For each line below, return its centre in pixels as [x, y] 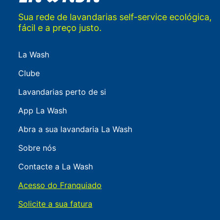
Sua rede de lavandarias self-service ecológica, [115, 17]
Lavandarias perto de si [62, 92]
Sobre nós [37, 148]
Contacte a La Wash [55, 167]
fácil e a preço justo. [60, 28]
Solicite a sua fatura [55, 204]
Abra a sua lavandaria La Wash [75, 129]
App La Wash [42, 111]
